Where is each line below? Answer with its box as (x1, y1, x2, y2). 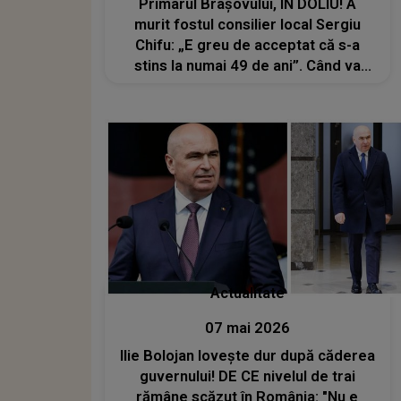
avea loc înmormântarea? (160, 77, 335, 95)
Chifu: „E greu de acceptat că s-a (134, 36, 360, 54)
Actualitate (209, 285, 285, 303)
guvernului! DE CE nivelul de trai (139, 368, 355, 386)
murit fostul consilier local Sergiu (133, 15, 361, 33)
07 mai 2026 (204, 320, 290, 337)
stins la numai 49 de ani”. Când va (133, 56, 361, 74)
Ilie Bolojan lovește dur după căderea (119, 347, 375, 365)
